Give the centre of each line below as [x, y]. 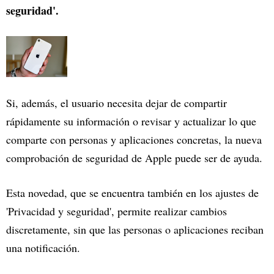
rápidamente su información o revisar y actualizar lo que [131, 121]
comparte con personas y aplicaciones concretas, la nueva [134, 140]
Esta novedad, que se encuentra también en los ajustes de [132, 193]
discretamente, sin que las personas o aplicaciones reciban [135, 230]
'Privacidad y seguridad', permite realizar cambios [117, 211]
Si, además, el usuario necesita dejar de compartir [117, 103]
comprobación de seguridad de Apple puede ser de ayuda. [134, 158]
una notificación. [45, 248]
